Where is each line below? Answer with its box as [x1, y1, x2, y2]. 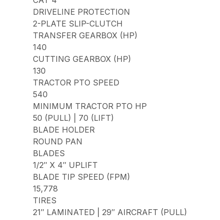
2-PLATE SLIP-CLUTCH [33, 19, 123, 29]
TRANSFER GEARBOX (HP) [33, 30, 138, 41]
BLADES [33, 148, 65, 159]
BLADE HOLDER [33, 125, 95, 135]
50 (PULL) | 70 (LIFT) [33, 113, 114, 123]
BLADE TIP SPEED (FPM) [33, 172, 131, 182]
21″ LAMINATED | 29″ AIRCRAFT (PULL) [33, 207, 188, 218]
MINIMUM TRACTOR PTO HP [33, 101, 147, 111]
